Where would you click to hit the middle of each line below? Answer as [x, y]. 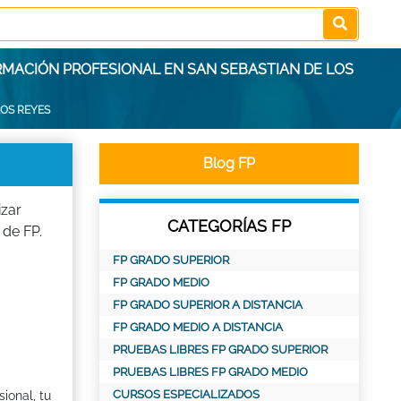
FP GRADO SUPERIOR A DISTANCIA [208, 305]
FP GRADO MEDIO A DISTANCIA [198, 327]
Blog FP [229, 163]
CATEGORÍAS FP [229, 226]
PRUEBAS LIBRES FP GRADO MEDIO [210, 372]
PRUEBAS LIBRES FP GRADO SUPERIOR [220, 350]
